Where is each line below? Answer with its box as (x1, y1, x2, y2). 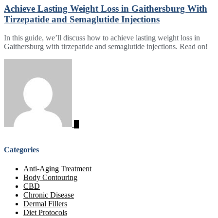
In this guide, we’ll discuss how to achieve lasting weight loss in (4, 34, 200, 42)
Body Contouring (23, 173, 77, 182)
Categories (4, 145, 39, 154)
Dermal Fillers (23, 199, 67, 208)
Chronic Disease (23, 190, 74, 199)
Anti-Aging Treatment (23, 164, 91, 173)
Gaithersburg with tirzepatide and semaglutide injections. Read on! (4, 42, 208, 51)
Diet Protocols (23, 208, 67, 217)
